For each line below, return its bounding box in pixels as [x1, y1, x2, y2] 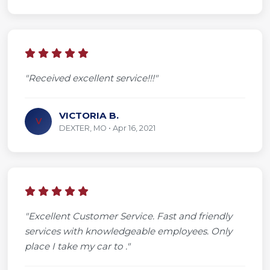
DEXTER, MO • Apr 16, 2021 [59, 123, 155, 133]
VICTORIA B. [59, 109, 119, 121]
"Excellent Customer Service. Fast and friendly [25, 210, 232, 222]
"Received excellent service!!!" [25, 72, 158, 84]
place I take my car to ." [25, 240, 130, 252]
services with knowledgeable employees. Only [25, 225, 232, 237]
